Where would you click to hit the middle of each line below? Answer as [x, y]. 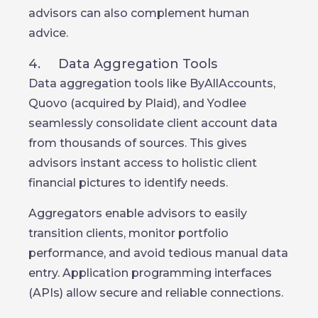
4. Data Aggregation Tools [123, 64]
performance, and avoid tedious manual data [158, 253]
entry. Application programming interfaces [150, 273]
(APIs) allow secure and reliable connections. [156, 293]
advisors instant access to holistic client [143, 163]
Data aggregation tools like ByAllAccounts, [152, 83]
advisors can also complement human [139, 13]
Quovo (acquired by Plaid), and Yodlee [137, 103]
